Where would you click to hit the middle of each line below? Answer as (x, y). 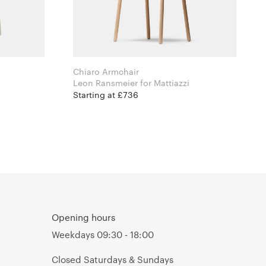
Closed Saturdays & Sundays (113, 259)
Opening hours (83, 217)
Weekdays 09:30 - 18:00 (103, 234)
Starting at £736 (106, 95)
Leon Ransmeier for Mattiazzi (165, 83)
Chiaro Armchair (106, 72)
